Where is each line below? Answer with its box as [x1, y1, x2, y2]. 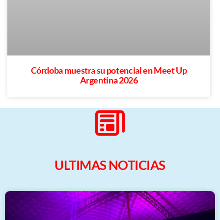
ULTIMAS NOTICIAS [55, 157, 165, 173]
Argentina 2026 [80, 74, 138, 85]
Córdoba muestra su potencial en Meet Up [30, 64, 187, 76]
